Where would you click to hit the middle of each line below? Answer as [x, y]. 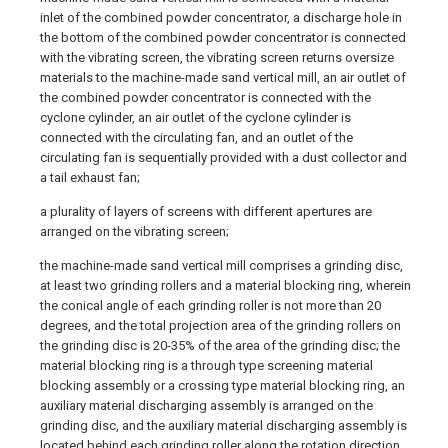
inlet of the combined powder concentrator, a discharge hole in [221, 17]
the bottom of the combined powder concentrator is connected [223, 37]
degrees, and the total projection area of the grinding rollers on [220, 325]
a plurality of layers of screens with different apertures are [206, 211]
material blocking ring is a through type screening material [206, 365]
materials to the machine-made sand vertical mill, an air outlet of [223, 77]
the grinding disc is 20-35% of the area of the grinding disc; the [220, 345]
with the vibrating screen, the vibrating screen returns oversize [217, 57]
